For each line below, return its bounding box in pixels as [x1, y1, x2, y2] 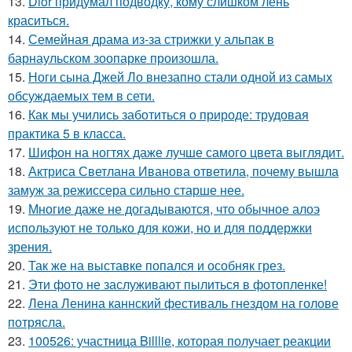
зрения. [8, 236, 52, 255]
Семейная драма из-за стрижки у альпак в [28, 29, 274, 48]
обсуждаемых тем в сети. [8, 86, 155, 104]
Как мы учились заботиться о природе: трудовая [28, 104, 309, 123]
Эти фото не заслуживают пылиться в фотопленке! [28, 274, 327, 293]
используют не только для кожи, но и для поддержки [8, 218, 312, 236]
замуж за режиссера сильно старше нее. [8, 180, 244, 199]
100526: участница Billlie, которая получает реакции [28, 331, 331, 350]
